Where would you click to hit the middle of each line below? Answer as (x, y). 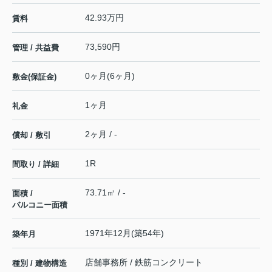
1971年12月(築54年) (124, 233)
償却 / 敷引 (32, 135)
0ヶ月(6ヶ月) (110, 76)
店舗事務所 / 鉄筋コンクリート (144, 263)
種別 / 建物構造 (39, 263)
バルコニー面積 (40, 205)
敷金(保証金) (34, 77)
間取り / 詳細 (36, 165)
